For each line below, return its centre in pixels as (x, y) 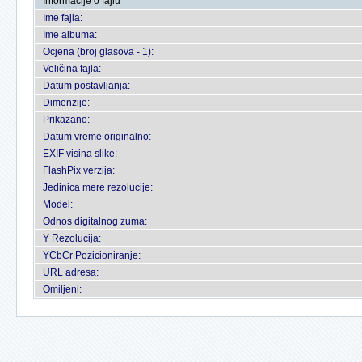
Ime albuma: (70, 35)
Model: (58, 204)
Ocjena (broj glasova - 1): (98, 52)
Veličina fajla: (72, 69)
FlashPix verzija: (79, 170)
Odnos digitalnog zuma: (95, 221)
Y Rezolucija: (72, 238)
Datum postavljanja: (86, 86)
